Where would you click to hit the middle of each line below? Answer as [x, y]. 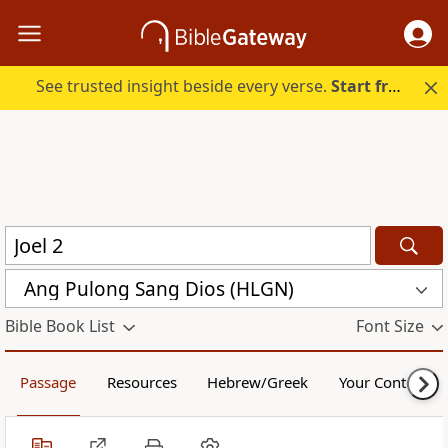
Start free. [360, 86]
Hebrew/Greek [258, 382]
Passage [48, 382]
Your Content [383, 382]
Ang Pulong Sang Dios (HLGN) [159, 288]
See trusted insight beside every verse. [184, 86]
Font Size [389, 326]
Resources [141, 382]
